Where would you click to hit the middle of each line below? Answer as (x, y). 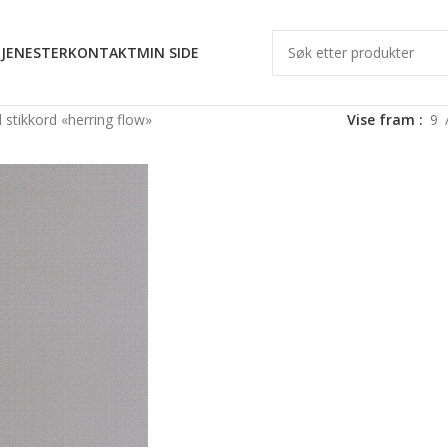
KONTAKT (102, 52)
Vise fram (382, 119)
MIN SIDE (168, 52)
